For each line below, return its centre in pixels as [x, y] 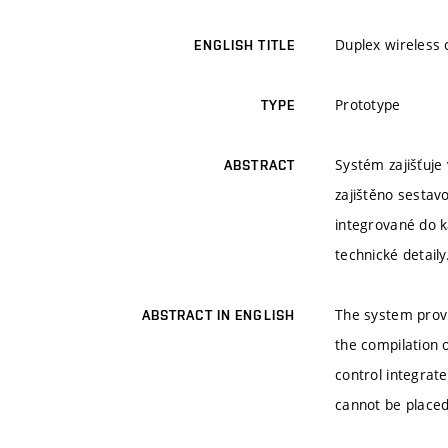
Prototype [368, 105]
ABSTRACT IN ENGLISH [218, 315]
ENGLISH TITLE [244, 45]
